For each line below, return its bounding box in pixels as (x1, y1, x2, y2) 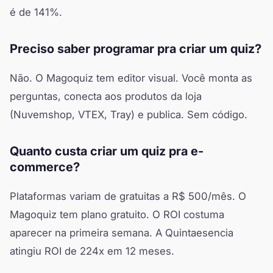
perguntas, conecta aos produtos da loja (10, 90, 202, 102)
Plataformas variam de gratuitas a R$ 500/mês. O (10, 190, 246, 202)
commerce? (10, 159, 80, 174)
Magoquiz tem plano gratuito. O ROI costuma (10, 208, 224, 221)
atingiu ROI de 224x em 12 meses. (10, 244, 174, 257)
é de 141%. (10, 5, 62, 18)
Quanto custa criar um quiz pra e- (10, 143, 204, 158)
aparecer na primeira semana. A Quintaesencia (10, 226, 233, 239)
